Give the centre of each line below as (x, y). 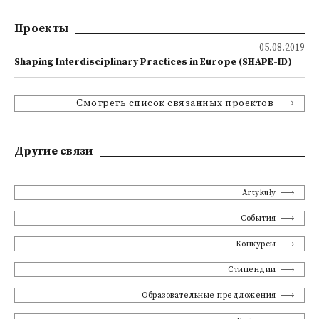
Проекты (42, 28)
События (258, 218)
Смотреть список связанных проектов (175, 104)
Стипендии (252, 270)
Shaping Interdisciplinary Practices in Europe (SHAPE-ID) (153, 62)
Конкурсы (256, 244)
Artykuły (259, 193)
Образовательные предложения (209, 295)
